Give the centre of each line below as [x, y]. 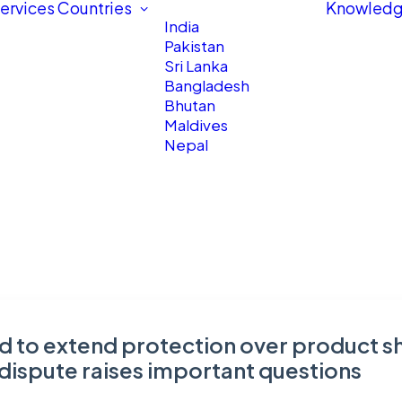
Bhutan [190, 105]
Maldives [196, 125]
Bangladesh [207, 85]
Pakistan [194, 46]
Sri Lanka [196, 66]
